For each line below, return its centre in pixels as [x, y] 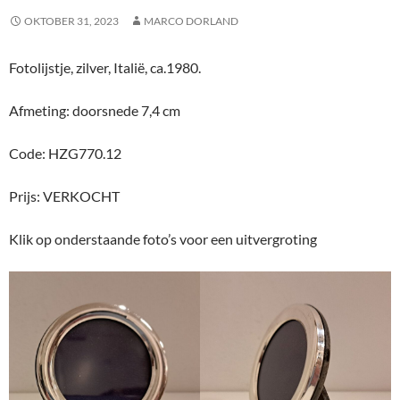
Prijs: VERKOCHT [64, 196]
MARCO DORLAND [191, 21]
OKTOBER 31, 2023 [71, 21]
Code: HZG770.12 [65, 154]
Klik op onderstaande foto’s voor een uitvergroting [163, 239]
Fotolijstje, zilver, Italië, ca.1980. [105, 68]
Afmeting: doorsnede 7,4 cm [95, 111]
